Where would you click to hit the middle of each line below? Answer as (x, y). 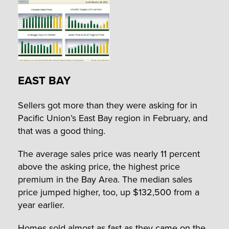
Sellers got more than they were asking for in (108, 105)
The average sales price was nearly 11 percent (109, 154)
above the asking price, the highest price (99, 167)
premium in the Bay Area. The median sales (105, 179)
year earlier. (41, 205)
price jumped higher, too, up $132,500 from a (109, 192)
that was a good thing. (62, 131)
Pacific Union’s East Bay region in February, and (113, 118)
